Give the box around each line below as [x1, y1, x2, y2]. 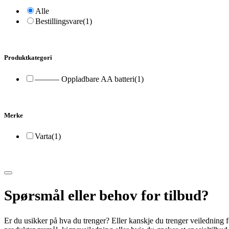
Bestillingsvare [35, 17, 83, 26]
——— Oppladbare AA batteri [35, 74, 134, 83]
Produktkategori [4, 54, 52, 62]
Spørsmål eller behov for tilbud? [4, 187, 209, 203]
